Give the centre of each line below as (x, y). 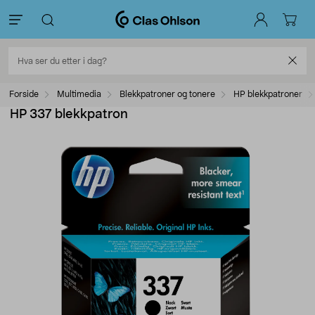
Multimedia (79, 94)
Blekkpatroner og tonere (167, 94)
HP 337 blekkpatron (69, 115)
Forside (24, 94)
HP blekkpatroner (268, 94)
